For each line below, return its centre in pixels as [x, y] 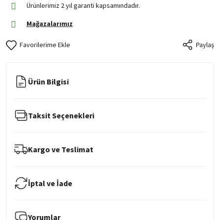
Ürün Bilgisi [48, 81]
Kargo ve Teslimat [61, 149]
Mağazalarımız [50, 24]
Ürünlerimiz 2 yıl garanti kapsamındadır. [83, 5]
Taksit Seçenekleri [61, 115]
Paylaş [205, 44]
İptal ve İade [50, 183]
